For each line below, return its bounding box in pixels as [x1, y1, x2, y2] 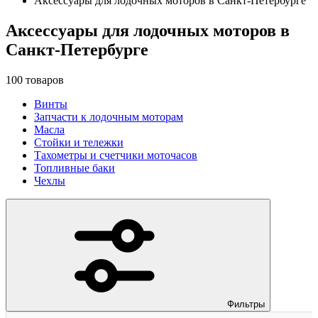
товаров [23, 73, 64, 86]
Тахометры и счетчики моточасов [34, 148, 197, 161]
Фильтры [227, 298, 265, 309]
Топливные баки [34, 161, 115, 174]
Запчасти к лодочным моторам [34, 110, 183, 123]
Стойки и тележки [34, 136, 124, 148]
